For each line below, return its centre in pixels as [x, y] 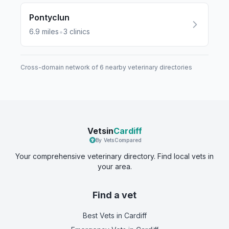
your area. [114, 166]
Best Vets [98, 215]
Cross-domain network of [60, 67]
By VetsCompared [119, 140]
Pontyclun [49, 17]
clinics [80, 31]
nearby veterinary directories [148, 67]
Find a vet [114, 195]
